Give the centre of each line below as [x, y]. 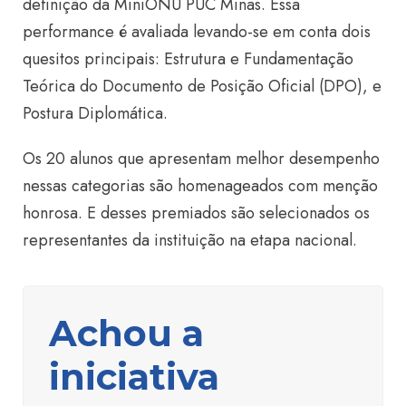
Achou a [126, 333]
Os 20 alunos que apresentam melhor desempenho [201, 158]
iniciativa [134, 376]
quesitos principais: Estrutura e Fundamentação [188, 58]
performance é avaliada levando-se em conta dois [197, 31]
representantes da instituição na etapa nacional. [190, 240]
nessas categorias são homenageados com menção [200, 185]
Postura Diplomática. [95, 113]
